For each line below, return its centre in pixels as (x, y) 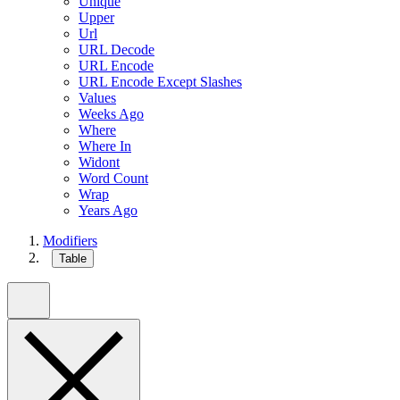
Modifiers (70, 241)
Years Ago (108, 211)
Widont (99, 162)
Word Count (113, 179)
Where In (105, 146)
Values (97, 98)
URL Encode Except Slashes (160, 82)
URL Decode (117, 50)
